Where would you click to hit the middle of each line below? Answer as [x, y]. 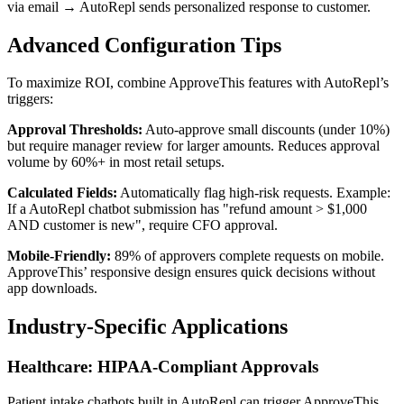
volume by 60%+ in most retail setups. [116, 162]
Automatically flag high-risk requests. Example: [254, 193]
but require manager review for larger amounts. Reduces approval [193, 146]
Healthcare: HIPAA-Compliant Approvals [163, 367]
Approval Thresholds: [75, 130]
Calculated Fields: [62, 193]
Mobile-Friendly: [59, 256]
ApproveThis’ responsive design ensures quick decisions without [191, 272]
